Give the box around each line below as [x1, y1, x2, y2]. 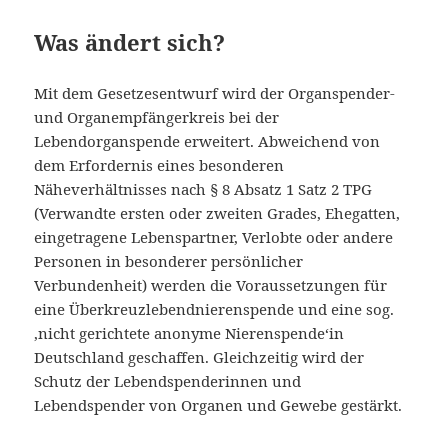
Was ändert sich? [34, 26, 226, 57]
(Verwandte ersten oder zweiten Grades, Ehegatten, [34, 202, 401, 223]
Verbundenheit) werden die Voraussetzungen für [34, 274, 388, 295]
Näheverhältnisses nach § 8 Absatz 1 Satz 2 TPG [34, 178, 373, 199]
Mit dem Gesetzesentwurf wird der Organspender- [34, 82, 396, 103]
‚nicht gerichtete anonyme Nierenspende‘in [34, 322, 345, 343]
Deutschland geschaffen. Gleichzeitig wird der [34, 346, 365, 367]
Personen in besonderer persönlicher [34, 250, 304, 271]
